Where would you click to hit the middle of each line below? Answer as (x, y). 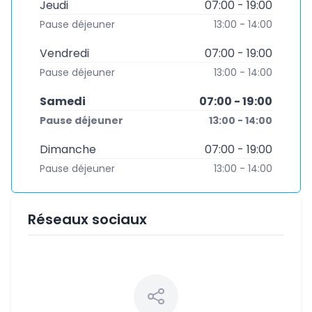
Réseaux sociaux (87, 219)
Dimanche (68, 149)
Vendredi (64, 53)
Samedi (63, 101)
